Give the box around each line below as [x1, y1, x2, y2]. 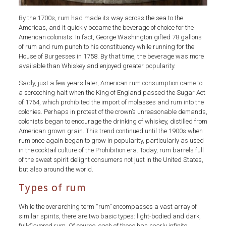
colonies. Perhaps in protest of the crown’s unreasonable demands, [18, 107, 207, 116]
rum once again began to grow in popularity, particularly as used [18, 136, 204, 144]
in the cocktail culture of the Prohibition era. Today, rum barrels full [18, 146, 204, 154]
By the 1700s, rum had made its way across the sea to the [18, 14, 183, 22]
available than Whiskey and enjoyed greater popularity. [18, 62, 176, 70]
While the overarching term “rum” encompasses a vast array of [18, 202, 197, 210]
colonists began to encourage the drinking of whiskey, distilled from [18, 117, 207, 125]
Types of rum [18, 181, 86, 194]
